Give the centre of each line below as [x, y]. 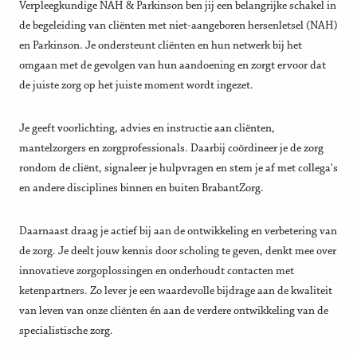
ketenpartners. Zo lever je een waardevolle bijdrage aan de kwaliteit [176, 292]
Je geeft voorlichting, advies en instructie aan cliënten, [147, 129]
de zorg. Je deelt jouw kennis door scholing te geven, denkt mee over [178, 252]
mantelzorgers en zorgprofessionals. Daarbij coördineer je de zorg [171, 149]
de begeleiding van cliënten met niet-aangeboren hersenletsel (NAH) [178, 26]
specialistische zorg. [66, 331]
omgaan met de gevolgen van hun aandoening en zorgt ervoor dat [173, 66]
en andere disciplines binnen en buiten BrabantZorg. [141, 189]
